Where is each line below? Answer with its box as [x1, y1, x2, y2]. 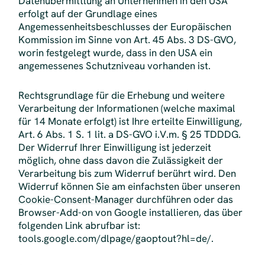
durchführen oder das [133, 193, 233, 206]
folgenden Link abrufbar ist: [18, 219, 140, 232]
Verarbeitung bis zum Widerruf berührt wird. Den [18, 167, 236, 180]
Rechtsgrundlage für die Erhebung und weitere [18, 89, 225, 102]
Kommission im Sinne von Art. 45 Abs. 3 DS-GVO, [18, 33, 236, 47]
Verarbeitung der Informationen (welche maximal [18, 102, 235, 115]
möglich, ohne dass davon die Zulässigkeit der [18, 154, 223, 167]
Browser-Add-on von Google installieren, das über [18, 206, 243, 219]
